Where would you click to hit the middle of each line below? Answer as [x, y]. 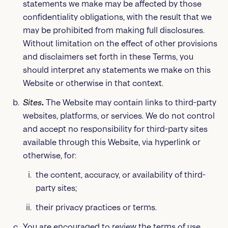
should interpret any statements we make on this [117, 70]
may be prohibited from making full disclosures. [113, 30]
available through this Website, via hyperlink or [111, 142]
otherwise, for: [49, 155]
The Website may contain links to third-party [131, 103]
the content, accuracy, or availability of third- [120, 175]
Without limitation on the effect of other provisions [120, 44]
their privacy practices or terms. [96, 207]
